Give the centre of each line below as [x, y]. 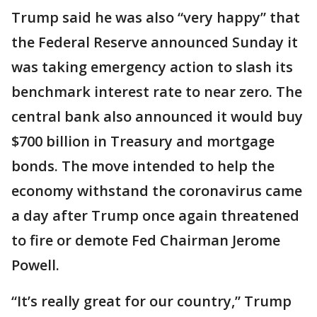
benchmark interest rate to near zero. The [157, 92]
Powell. [35, 265]
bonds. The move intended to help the [143, 166]
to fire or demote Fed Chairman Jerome [146, 240]
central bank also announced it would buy [157, 116]
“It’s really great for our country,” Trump [151, 301]
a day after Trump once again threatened [155, 215]
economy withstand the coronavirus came [157, 191]
